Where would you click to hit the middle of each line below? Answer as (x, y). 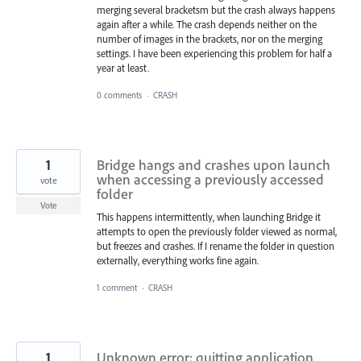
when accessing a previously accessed (210, 180)
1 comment (117, 288)
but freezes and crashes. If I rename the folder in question (216, 246)
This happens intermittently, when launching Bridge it (209, 217)
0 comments (119, 95)
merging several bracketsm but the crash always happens (216, 9)
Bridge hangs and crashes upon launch (214, 165)
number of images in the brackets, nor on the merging (210, 38)
